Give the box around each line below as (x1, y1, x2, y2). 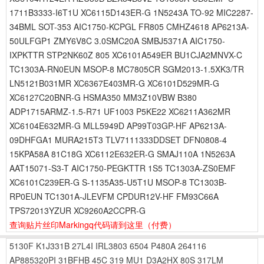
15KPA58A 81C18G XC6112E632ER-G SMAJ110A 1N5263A (9, 148, 235, 160)
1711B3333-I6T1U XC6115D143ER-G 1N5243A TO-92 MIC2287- (9, 6, 253, 18)
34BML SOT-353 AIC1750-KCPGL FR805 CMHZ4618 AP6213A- (9, 21, 249, 32)
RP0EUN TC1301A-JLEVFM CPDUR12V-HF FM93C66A (9, 190, 219, 202)
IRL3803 (95, 240, 127, 252)
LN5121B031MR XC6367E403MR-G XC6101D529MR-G (9, 77, 219, 89)
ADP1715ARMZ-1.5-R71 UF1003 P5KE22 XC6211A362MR (9, 105, 230, 117)
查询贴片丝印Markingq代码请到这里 (9, 219, 143, 230)
